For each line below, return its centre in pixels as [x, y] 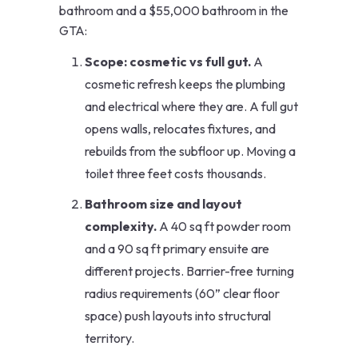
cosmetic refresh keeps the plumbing [185, 84]
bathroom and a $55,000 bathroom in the [174, 11]
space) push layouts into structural [178, 316]
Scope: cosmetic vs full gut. [168, 62]
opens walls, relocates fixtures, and [180, 129]
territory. [109, 338]
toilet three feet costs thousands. [175, 174]
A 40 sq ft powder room [224, 227]
